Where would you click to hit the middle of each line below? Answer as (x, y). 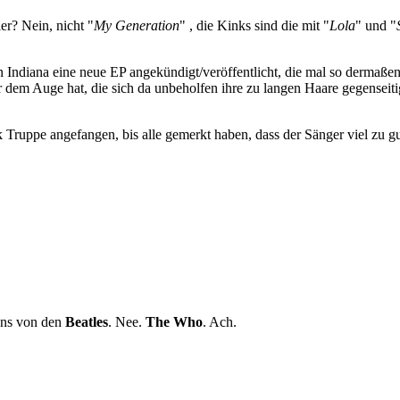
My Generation (137, 25)
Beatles (87, 321)
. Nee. (127, 321)
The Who (174, 321)
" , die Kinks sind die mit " (254, 25)
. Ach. (220, 321)
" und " (376, 25)
